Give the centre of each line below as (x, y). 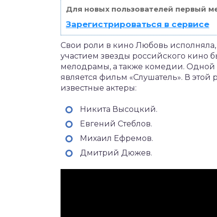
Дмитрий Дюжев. (116, 153)
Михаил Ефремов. (116, 138)
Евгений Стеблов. (116, 124)
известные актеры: (99, 88)
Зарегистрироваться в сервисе (138, 24)
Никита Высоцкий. (119, 109)
